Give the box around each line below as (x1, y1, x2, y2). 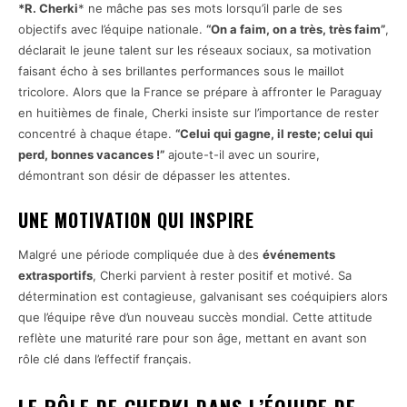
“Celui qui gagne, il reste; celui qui (175, 126, 373, 142)
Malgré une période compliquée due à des (18, 247, 263, 263)
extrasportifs (18, 268, 93, 283)
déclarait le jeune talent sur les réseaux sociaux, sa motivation (18, 43, 372, 58)
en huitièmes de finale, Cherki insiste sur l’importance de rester (18, 105, 379, 121)
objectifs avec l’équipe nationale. (18, 22, 206, 37)
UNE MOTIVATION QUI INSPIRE (18, 206, 254, 234)
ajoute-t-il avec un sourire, (164, 147, 320, 163)
